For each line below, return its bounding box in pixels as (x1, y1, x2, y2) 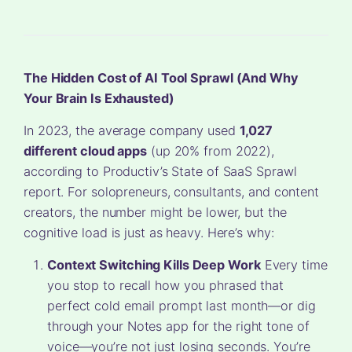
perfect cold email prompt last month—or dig (47, 297, 316, 313)
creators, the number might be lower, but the (24, 203, 287, 220)
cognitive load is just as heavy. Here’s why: (24, 224, 274, 240)
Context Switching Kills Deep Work (47, 256, 261, 273)
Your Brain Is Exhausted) (24, 90, 174, 106)
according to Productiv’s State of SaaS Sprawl (24, 163, 297, 179)
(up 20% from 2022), (147, 142, 274, 159)
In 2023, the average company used (24, 122, 240, 138)
